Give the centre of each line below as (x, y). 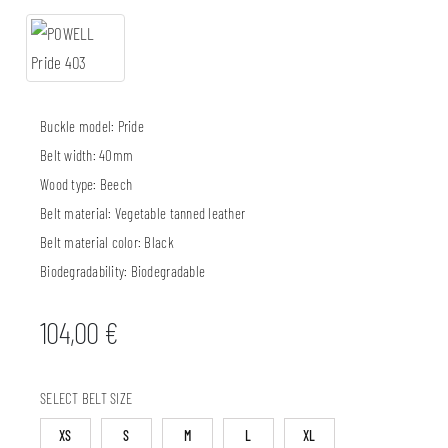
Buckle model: (79, 126)
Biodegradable (168, 271)
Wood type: (70, 184)
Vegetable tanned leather (180, 213)
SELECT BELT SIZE (86, 398)
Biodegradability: (85, 271)
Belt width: (70, 155)
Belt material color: (92, 242)
